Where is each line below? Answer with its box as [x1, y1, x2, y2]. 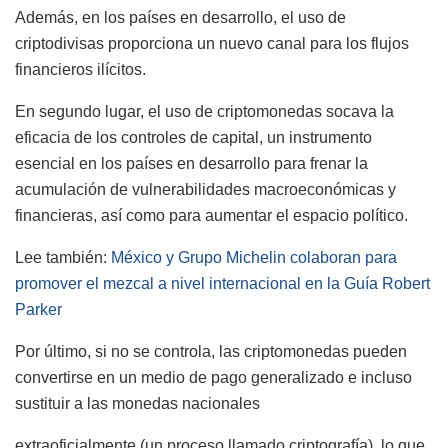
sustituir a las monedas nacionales [15, 395, 260, 413]
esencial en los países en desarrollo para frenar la [15, 155, 368, 173]
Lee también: [15, 249, 111, 267]
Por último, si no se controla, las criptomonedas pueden [15, 343, 407, 361]
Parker [15, 301, 62, 319]
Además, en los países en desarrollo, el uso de [15, 9, 346, 27]
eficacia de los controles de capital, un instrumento [15, 129, 372, 147]
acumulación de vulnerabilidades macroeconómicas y [15, 181, 396, 199]
